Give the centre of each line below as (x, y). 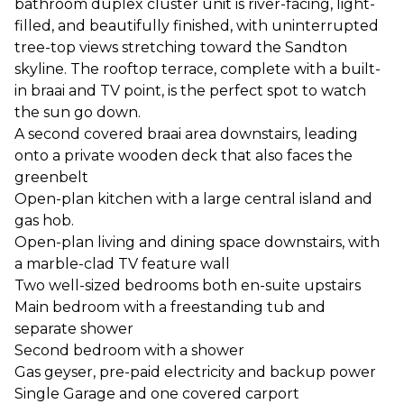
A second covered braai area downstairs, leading (186, 134)
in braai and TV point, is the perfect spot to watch (190, 91)
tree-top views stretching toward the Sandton (181, 47)
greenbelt (51, 177)
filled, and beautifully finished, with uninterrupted (197, 26)
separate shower (74, 329)
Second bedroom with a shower (129, 350)
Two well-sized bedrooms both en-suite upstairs (188, 285)
